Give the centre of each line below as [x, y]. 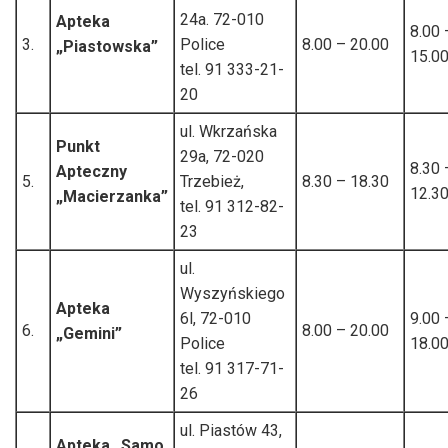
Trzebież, [212, 181]
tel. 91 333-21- [232, 69]
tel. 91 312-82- [232, 206]
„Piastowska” [107, 46]
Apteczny [91, 171]
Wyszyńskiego [232, 293]
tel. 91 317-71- [232, 368]
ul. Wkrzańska [228, 131]
